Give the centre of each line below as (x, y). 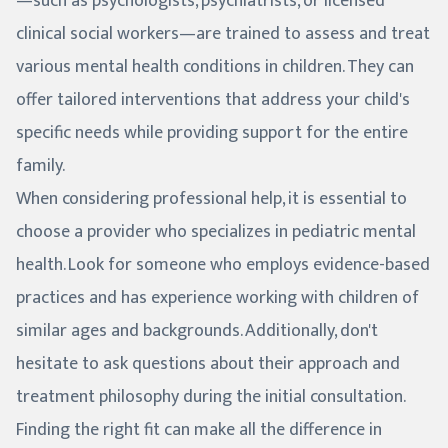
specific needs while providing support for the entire (212, 132)
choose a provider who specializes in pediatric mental (216, 231)
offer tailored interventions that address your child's (213, 99)
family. (40, 165)
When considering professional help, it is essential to (211, 198)
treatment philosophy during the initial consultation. (210, 396)
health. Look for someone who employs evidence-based (223, 264)
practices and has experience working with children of (217, 297)
